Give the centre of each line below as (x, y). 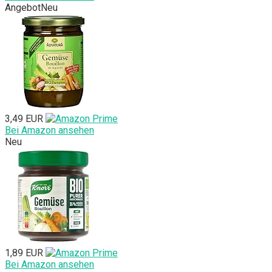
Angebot (23, 8)
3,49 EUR (24, 119)
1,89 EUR (24, 253)
